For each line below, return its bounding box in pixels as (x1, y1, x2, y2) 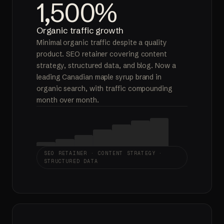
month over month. (36, 95, 99, 104)
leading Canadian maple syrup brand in (36, 72, 162, 81)
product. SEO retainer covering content (36, 49, 167, 58)
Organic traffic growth (36, 24, 123, 35)
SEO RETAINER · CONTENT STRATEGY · (44, 149, 163, 156)
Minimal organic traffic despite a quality (36, 37, 167, 47)
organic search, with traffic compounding (36, 83, 172, 93)
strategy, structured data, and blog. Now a (36, 60, 176, 70)
